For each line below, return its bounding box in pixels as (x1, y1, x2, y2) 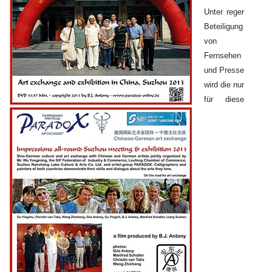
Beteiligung (204, 22, 243, 32)
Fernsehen (204, 51, 241, 61)
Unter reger (204, 7, 244, 17)
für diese (204, 95, 244, 104)
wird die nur (204, 80, 244, 90)
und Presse (204, 66, 244, 75)
